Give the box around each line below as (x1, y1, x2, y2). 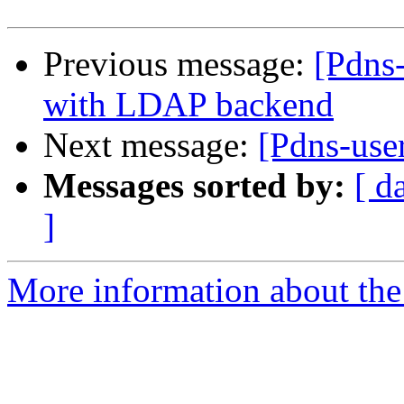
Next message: (43, 125, 258, 165)
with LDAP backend (43, 85, 334, 124)
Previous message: (43, 44, 314, 84)
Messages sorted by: (43, 166, 345, 206)
